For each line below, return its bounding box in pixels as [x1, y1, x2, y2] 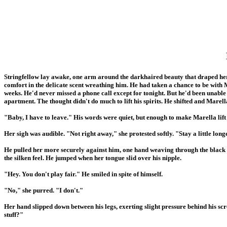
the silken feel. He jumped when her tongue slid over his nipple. [4, 154, 181, 162]
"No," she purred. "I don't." [4, 186, 83, 194]
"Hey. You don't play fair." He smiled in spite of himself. [4, 170, 163, 178]
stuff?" [4, 210, 23, 218]
